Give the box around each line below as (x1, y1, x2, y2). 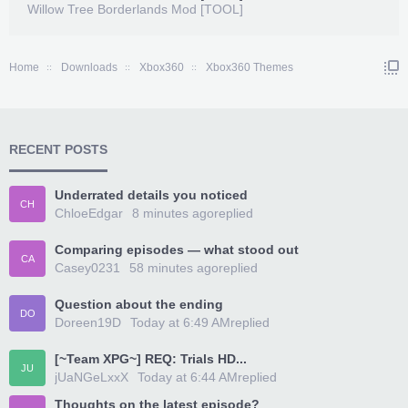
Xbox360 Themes (206, 61, 293, 74)
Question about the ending (55, 297, 223, 311)
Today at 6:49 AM (130, 315, 230, 330)
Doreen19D (55, 315, 121, 330)
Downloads (61, 61, 117, 74)
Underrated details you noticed (55, 188, 248, 202)
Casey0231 (55, 260, 120, 275)
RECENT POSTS (9, 142, 107, 157)
